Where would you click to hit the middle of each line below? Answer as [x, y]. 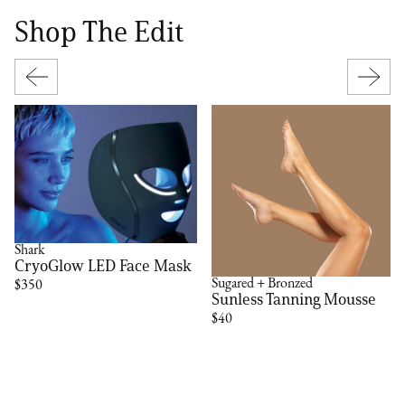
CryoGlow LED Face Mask [104, 266]
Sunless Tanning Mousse [294, 300]
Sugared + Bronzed [263, 284]
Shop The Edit [99, 32]
